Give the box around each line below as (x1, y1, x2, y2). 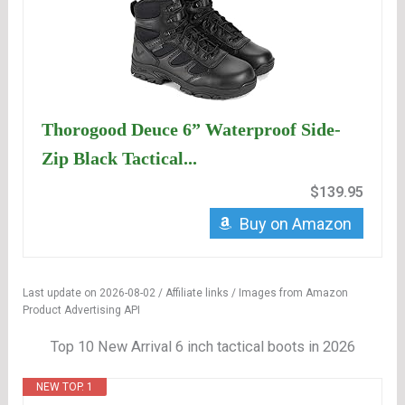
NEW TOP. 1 (36, 381, 94, 394)
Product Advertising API (23, 304, 141, 317)
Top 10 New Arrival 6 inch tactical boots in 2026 (50, 337, 355, 355)
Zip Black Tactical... (42, 148, 198, 169)
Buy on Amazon (239, 214, 352, 234)
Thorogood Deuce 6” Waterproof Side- (42, 119, 342, 140)
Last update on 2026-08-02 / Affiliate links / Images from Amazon (23, 287, 349, 300)
